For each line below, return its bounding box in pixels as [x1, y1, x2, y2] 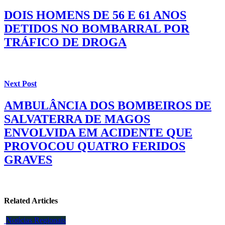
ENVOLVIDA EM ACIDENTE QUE [4, 126, 192, 139]
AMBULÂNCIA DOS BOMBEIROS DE [4, 98, 211, 112]
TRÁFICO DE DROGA [4, 36, 127, 49]
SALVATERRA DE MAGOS [4, 112, 150, 126]
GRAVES [4, 153, 52, 166]
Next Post [4, 79, 37, 88]
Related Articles [4, 196, 58, 205]
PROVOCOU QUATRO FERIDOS [4, 139, 185, 153]
